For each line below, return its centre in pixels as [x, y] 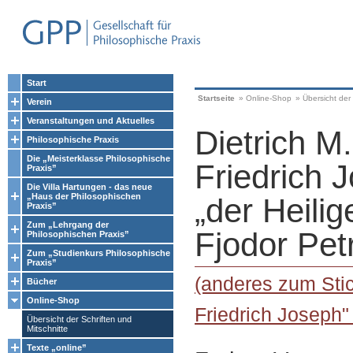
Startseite [216, 98]
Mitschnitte [47, 329]
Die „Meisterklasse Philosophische [98, 158]
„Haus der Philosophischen [84, 196]
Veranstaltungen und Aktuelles [91, 121]
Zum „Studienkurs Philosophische [98, 253]
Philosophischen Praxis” [78, 234]
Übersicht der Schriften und [79, 319]
